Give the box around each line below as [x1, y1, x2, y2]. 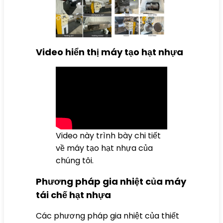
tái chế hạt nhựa [36, 188, 111, 201]
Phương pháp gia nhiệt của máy [36, 175, 186, 188]
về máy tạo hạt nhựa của [56, 142, 153, 154]
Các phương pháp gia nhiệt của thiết [36, 210, 179, 222]
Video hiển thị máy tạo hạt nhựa [36, 45, 183, 58]
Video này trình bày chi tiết [56, 129, 161, 141]
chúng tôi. [56, 154, 94, 166]
